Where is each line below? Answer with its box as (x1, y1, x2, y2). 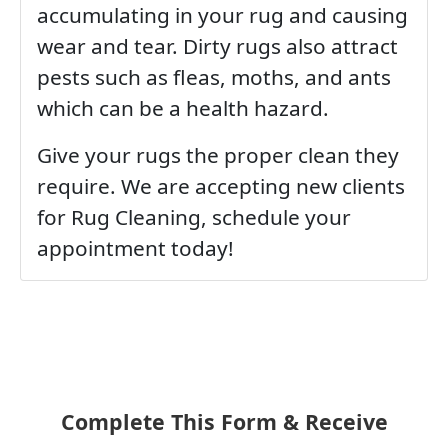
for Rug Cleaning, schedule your (36, 203, 351, 232)
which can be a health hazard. (36, 94, 334, 123)
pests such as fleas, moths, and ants (36, 63, 391, 92)
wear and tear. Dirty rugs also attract (36, 32, 398, 61)
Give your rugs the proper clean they (36, 141, 399, 170)
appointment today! (36, 234, 234, 263)
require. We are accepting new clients (36, 172, 405, 201)
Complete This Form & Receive (60, 407, 388, 437)
